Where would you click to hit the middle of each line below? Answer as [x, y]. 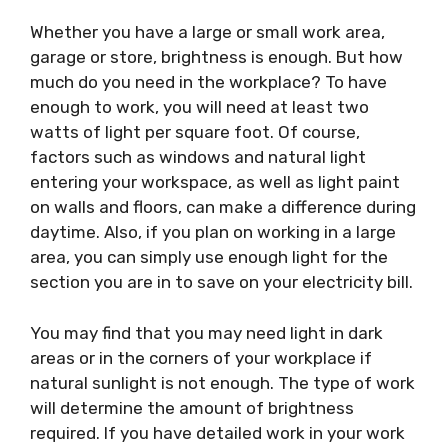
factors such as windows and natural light [198, 157]
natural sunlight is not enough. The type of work [222, 382]
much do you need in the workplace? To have [208, 82]
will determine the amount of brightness [192, 407]
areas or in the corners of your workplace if [201, 357]
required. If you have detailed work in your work [217, 432]
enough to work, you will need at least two [199, 107]
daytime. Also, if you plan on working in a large [213, 232]
